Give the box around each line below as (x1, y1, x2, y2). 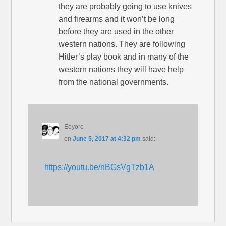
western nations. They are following (59, 39, 186, 48)
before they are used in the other (59, 27, 174, 36)
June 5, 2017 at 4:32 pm (72, 135, 141, 142)
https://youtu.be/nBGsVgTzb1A (44, 162, 155, 172)
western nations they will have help (59, 65, 184, 74)
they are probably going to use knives (59, 2, 192, 11)
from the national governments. (59, 77, 169, 86)
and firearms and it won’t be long (59, 14, 175, 23)
